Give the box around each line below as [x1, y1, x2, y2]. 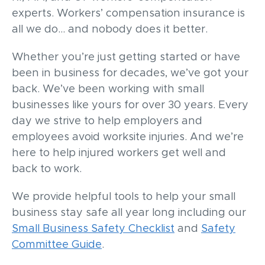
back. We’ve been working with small [12, 83, 204, 95]
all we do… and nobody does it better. [12, 24, 208, 35]
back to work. [12, 163, 82, 174]
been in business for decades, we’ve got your [12, 67, 248, 79]
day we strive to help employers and [12, 115, 202, 127]
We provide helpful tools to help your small [12, 191, 235, 202]
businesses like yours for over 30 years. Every [12, 99, 248, 111]
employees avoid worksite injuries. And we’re [12, 131, 244, 143]
